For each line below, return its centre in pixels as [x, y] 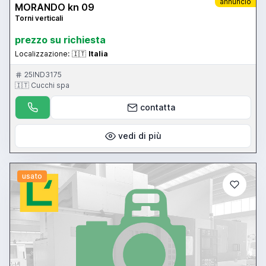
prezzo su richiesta [60, 40]
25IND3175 [43, 75]
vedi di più [140, 136]
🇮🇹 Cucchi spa [42, 85]
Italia [98, 54]
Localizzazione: [42, 54]
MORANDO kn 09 [55, 7]
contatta [157, 107]
